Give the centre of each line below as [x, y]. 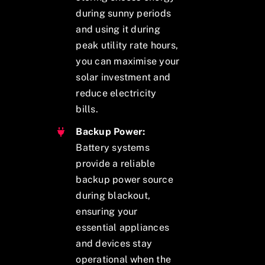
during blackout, [113, 196]
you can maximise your [128, 61]
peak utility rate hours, [127, 45]
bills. [87, 109]
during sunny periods [124, 13]
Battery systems [113, 148]
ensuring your [107, 212]
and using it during [118, 29]
